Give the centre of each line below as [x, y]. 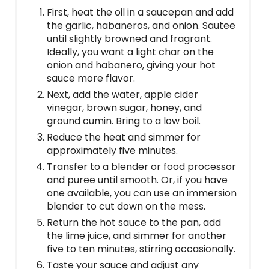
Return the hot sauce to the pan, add [134, 223]
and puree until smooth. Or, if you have [137, 180]
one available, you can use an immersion [142, 193]
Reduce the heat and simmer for [124, 138]
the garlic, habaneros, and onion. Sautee [141, 26]
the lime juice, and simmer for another [137, 236]
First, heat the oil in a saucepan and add [140, 13]
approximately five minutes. [112, 151]
